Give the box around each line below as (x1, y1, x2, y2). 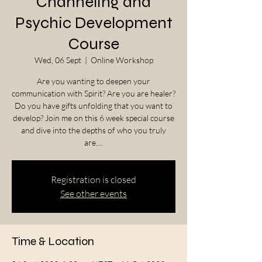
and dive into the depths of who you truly (21, 125, 166, 135)
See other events (60, 188, 127, 199)
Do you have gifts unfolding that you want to (15, 101, 173, 111)
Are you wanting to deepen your (37, 76, 150, 86)
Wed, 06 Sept (34, 55, 81, 65)
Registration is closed (51, 174, 136, 185)
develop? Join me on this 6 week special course (13, 113, 174, 123)
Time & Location (12, 234, 94, 249)
